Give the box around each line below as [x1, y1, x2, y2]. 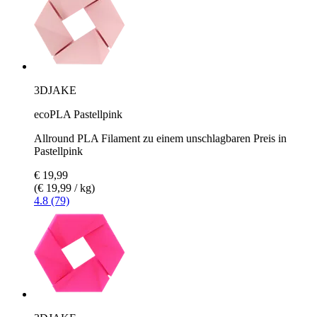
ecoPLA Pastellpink [34, 108, 122, 120]
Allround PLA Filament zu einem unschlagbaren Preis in [34, 132, 287, 144]
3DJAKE [34, 83, 76, 96]
